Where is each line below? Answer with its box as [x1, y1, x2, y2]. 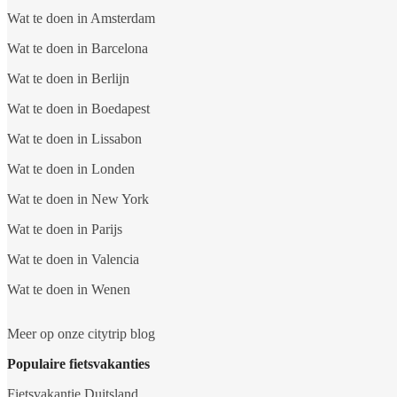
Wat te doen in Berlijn [7, 71, 129, 87]
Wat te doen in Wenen [7, 282, 130, 298]
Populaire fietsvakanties [7, 356, 150, 372]
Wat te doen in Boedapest [7, 101, 150, 117]
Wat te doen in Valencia [7, 252, 139, 268]
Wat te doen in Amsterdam [7, 11, 155, 27]
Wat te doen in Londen [7, 161, 135, 177]
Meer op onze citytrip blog [7, 326, 155, 342]
